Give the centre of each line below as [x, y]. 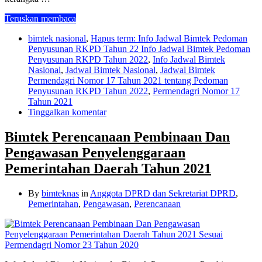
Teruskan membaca [40, 19]
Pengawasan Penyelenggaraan [95, 153]
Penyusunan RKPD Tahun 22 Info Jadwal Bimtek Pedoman [139, 49]
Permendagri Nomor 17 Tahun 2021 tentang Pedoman [128, 81]
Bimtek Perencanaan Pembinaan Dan [117, 137]
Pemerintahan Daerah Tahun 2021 [108, 169]
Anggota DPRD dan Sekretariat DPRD [163, 194]
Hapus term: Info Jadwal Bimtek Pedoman [169, 39]
